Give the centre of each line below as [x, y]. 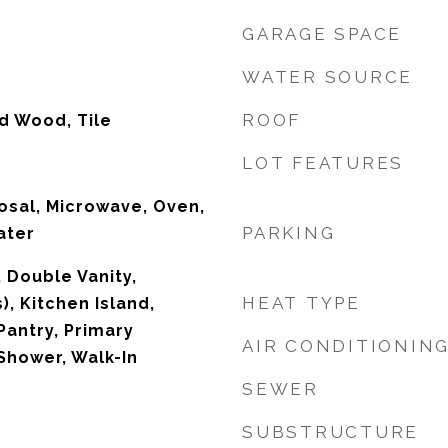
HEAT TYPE [301, 303]
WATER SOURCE [327, 77]
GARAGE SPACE [322, 34]
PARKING [289, 233]
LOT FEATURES [323, 163]
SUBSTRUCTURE [330, 432]
